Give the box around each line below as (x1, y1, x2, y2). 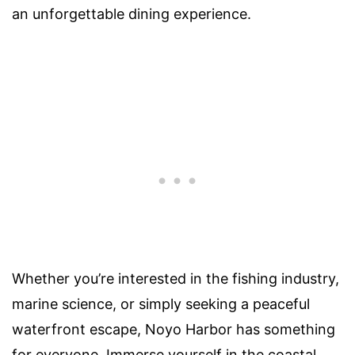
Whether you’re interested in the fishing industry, (12, 269, 339, 287)
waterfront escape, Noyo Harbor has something (12, 320, 335, 338)
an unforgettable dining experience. (12, 5, 251, 22)
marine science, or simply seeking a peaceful (12, 295, 310, 312)
